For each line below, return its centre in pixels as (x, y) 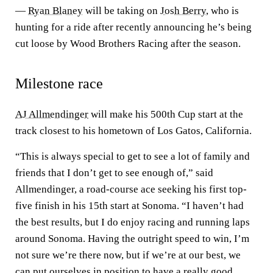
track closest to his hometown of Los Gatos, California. (133, 131)
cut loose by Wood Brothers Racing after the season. (128, 44)
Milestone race (59, 83)
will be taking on (122, 11)
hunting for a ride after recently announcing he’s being (133, 27)
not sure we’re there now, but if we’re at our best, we (128, 255)
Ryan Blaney (55, 11)
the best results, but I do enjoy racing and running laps (133, 222)
